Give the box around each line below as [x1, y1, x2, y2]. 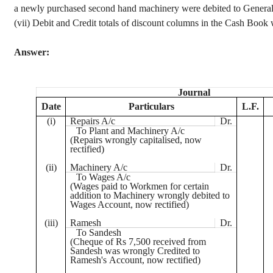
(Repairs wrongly [70, 135, 140, 145]
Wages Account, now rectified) [70, 199, 190, 210]
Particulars [128, 101, 174, 112]
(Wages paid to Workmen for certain [70, 181, 210, 191]
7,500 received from [126, 236, 207, 247]
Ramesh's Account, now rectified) [70, 255, 201, 265]
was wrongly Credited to [102, 246, 200, 256]
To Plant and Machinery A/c [76, 126, 185, 136]
